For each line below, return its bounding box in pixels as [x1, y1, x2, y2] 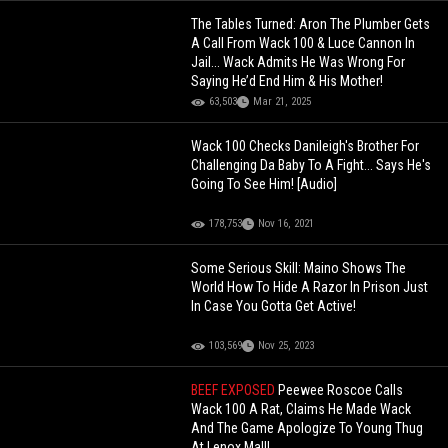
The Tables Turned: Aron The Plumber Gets [191, 16, 431, 33]
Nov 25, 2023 [258, 339, 315, 353]
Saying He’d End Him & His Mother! [191, 73, 384, 90]
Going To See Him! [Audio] [191, 176, 338, 193]
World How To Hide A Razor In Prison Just [191, 279, 429, 296]
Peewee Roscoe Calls [278, 382, 404, 399]
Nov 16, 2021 [258, 217, 315, 231]
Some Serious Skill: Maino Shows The [191, 260, 407, 277]
